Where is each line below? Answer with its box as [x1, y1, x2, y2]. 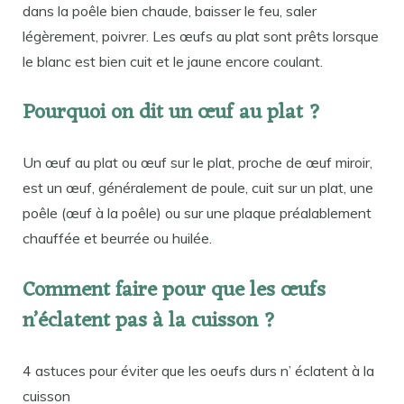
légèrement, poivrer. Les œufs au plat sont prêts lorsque [23, 26, 379, 45]
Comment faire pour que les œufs [23, 271, 326, 309]
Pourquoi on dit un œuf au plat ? [23, 95, 321, 133]
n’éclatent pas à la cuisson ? [23, 302, 276, 340]
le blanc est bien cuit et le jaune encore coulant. [23, 51, 323, 70]
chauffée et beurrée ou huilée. [23, 229, 212, 248]
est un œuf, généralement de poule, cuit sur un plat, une [23, 179, 373, 197]
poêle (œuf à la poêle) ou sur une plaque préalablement [23, 204, 372, 223]
